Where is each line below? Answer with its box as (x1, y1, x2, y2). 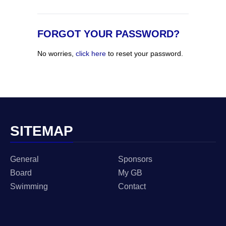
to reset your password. (106, 49, 183, 58)
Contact (118, 182, 146, 191)
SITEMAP (10, 123, 73, 139)
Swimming (10, 182, 48, 191)
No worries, (37, 49, 76, 58)
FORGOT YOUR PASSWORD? (37, 28, 180, 39)
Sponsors (118, 155, 152, 163)
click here (76, 49, 106, 58)
